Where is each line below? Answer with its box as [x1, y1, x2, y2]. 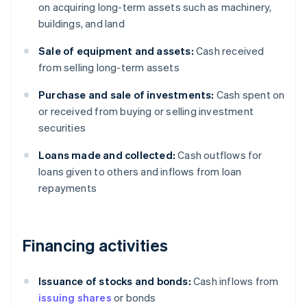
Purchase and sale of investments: [38, 88, 214, 102]
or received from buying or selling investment [38, 104, 254, 119]
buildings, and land [38, 16, 125, 31]
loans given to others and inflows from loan [38, 164, 242, 179]
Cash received [193, 44, 265, 58]
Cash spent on [214, 88, 285, 102]
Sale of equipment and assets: [38, 44, 194, 58]
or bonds [111, 291, 156, 305]
